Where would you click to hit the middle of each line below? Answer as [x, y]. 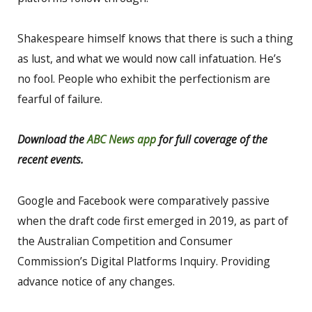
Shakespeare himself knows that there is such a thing [155, 39]
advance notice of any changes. [96, 281]
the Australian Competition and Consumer [125, 241]
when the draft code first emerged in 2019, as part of [153, 220]
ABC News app [123, 140]
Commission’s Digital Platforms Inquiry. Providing [144, 261]
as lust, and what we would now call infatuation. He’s [149, 59]
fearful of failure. [60, 99]
